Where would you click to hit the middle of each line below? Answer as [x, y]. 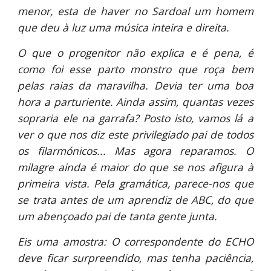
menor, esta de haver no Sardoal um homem [135, 11]
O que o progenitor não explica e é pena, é [135, 53]
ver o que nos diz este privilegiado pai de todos [135, 134]
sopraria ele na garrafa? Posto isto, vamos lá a [135, 118]
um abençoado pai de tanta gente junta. [118, 216]
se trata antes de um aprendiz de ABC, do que [135, 200]
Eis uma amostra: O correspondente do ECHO [135, 241]
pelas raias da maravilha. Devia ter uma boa [135, 85]
